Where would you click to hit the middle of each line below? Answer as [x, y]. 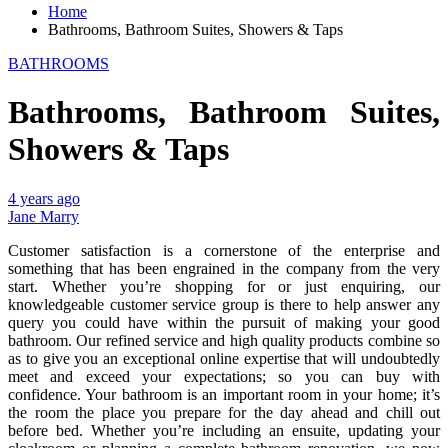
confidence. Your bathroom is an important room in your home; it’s [224, 394]
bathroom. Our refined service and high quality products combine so [224, 340]
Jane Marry [43, 216]
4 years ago [44, 198]
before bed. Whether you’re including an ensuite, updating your [224, 430]
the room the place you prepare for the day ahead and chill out [224, 412]
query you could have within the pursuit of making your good [224, 322]
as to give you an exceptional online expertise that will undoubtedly [224, 358]
